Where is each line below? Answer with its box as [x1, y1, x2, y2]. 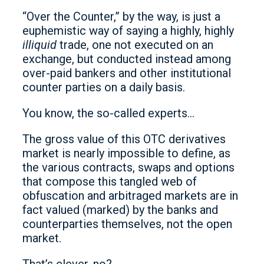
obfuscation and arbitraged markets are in [22, 189, 238, 203]
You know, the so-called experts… [22, 106, 194, 120]
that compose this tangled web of [22, 174, 197, 189]
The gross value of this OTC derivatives [22, 132, 226, 146]
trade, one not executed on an [57, 38, 213, 52]
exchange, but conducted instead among [22, 52, 231, 66]
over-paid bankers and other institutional [22, 66, 231, 80]
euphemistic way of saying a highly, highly [22, 24, 234, 38]
